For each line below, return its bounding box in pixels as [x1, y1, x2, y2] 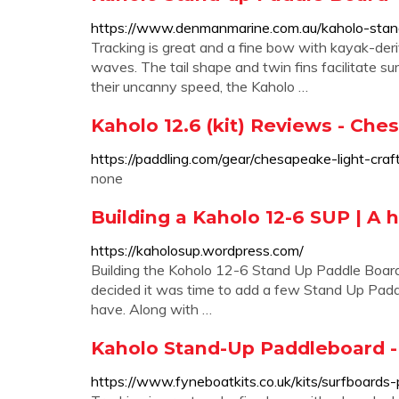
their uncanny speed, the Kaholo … [91, 77, 308, 95]
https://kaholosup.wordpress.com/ [91, 241, 304, 259]
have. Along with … [91, 300, 212, 318]
